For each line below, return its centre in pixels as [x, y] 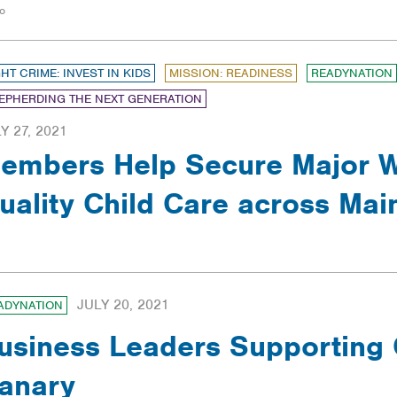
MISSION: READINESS [231, 74]
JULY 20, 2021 [123, 305]
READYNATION [352, 74]
